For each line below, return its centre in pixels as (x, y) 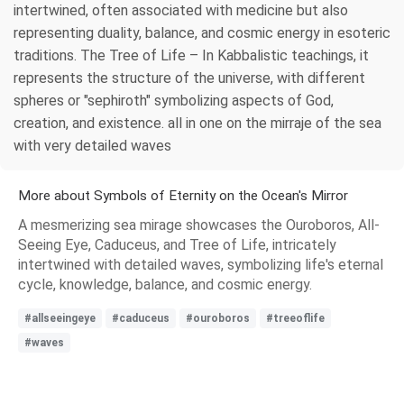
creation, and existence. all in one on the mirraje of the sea (197, 124)
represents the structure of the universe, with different (189, 78)
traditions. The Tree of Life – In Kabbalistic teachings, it (191, 56)
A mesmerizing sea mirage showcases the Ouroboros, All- (199, 225)
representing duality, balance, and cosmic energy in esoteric (202, 33)
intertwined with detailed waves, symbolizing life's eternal (201, 265)
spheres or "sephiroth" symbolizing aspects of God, (174, 101)
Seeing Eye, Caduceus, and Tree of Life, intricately (177, 245)
